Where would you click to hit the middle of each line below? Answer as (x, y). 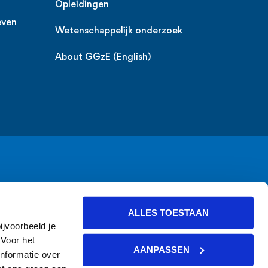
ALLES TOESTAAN (168, 212)
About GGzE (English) (103, 58)
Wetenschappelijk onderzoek (119, 31)
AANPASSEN (161, 249)
